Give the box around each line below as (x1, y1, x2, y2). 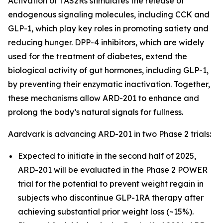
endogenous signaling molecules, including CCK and (8, 9, 210, 19)
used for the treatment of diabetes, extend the (8, 51, 187, 61)
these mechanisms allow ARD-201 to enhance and (8, 93, 199, 103)
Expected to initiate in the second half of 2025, (18, 151, 196, 161)
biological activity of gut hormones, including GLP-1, (8, 65, 209, 75)
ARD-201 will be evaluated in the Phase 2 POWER (18, 165, 208, 175)
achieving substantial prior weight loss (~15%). (18, 207, 194, 217)
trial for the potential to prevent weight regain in (18, 179, 204, 189)
